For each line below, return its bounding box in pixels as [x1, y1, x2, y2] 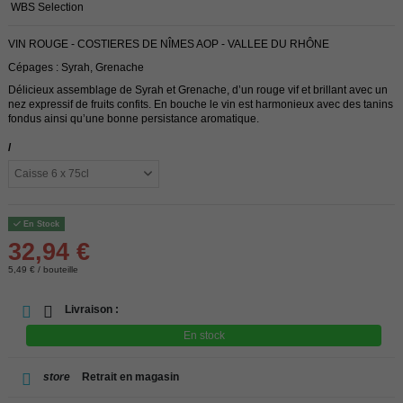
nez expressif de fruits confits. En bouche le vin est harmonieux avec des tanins [8, 98, 393, 112]
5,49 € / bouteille [8, 264, 78, 275]
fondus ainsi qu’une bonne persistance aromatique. [8, 112, 259, 126]
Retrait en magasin [79, 371, 179, 384]
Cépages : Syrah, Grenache [8, 60, 144, 74]
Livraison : [62, 303, 119, 317]
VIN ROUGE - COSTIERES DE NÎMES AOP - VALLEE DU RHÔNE [8, 37, 329, 50]
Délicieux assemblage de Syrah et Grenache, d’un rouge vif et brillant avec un [8, 84, 388, 97]
